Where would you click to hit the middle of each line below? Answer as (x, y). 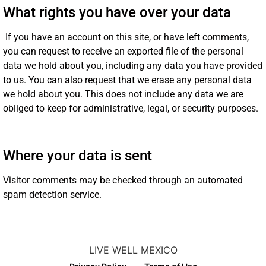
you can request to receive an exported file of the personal (123, 52)
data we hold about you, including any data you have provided (133, 66)
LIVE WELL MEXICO (133, 250)
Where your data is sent (77, 155)
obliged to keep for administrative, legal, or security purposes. (131, 109)
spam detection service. (52, 194)
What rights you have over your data (117, 13)
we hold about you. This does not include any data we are (123, 94)
